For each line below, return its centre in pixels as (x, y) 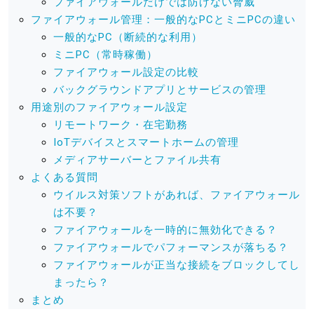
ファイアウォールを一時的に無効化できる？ (165, 230)
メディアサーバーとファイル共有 (137, 159)
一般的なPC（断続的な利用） (128, 37)
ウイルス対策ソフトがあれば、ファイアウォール (177, 194)
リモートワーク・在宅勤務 (121, 124)
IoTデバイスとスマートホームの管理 (146, 142)
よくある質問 (64, 177)
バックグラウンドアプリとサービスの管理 (160, 89)
